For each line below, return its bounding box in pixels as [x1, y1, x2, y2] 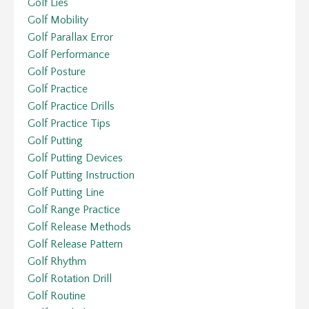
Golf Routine [28, 289, 86, 302]
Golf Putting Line [28, 186, 104, 199]
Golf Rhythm [28, 255, 86, 268]
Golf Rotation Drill [28, 272, 112, 285]
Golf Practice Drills [28, 99, 114, 112]
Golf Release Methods [28, 220, 131, 233]
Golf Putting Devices [28, 151, 123, 164]
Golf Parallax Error [28, 30, 113, 43]
